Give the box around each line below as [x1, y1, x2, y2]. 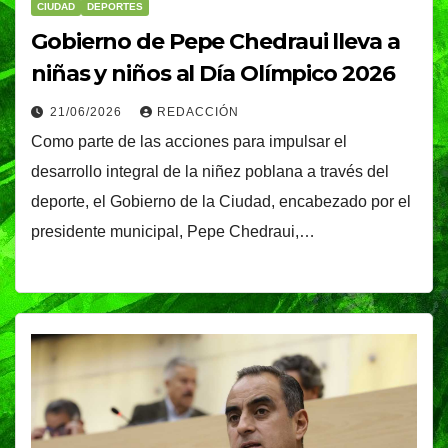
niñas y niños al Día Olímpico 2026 [31, 59, 395, 87]
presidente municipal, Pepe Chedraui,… [31, 222, 315, 240]
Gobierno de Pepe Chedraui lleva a [31, 27, 400, 55]
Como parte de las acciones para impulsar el [31, 132, 347, 150]
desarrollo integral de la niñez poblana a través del [31, 162, 389, 180]
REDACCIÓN [157, 104, 239, 119]
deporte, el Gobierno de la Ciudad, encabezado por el [31, 192, 411, 210]
